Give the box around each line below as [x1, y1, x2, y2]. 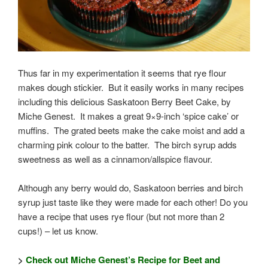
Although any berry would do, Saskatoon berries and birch [18, 181, 243, 194]
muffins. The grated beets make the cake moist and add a [18, 123, 245, 136]
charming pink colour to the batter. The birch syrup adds [18, 138, 237, 151]
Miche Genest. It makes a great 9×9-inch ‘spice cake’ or [18, 109, 239, 122]
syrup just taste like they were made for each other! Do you [18, 195, 248, 208]
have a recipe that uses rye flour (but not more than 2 [18, 209, 224, 223]
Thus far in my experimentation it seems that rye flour [18, 66, 226, 79]
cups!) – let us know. [18, 224, 98, 237]
